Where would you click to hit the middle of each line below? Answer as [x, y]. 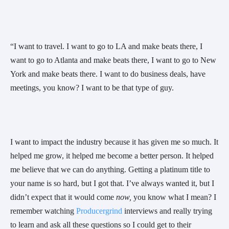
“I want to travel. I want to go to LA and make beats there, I [106, 47]
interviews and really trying [167, 211]
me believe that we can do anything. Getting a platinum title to [110, 170]
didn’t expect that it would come [63, 197]
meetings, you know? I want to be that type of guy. [93, 88]
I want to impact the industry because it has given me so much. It [114, 142]
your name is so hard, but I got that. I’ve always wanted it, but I [112, 184]
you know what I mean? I [174, 197]
